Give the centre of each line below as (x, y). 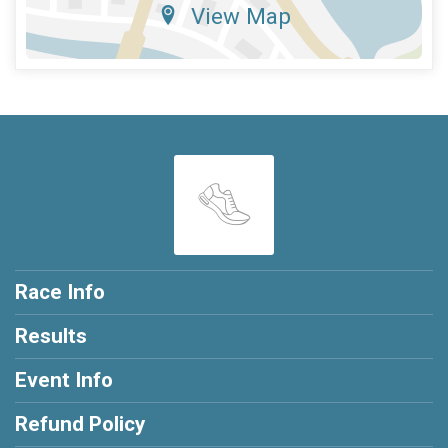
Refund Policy (80, 423)
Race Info (60, 291)
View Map (240, 15)
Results (51, 335)
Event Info (64, 379)
